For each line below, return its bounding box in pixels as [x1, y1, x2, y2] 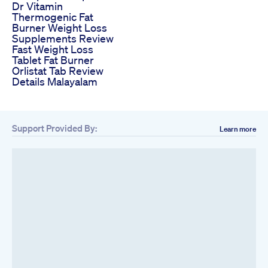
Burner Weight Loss [12, 21, 107, 35]
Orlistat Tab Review [12, 64, 103, 78]
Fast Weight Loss [12, 42, 93, 56]
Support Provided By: [12, 122, 97, 135]
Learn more [220, 124, 256, 135]
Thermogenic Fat [12, 10, 93, 24]
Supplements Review [12, 32, 114, 45]
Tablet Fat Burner [12, 53, 94, 67]
